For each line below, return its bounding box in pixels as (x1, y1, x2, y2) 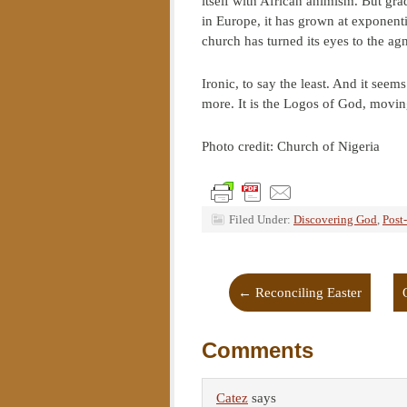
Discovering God (293, 213, 377, 226)
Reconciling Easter (252, 285, 362, 300)
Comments (202, 338, 313, 362)
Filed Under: (229, 213, 293, 226)
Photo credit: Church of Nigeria (202, 139, 380, 154)
